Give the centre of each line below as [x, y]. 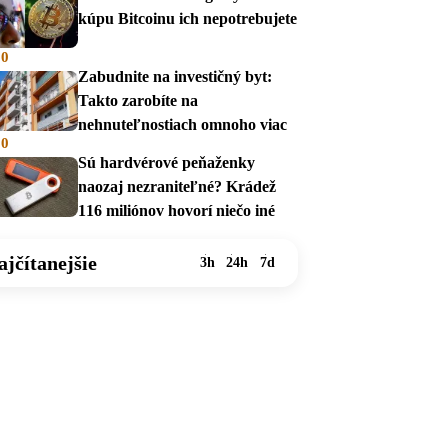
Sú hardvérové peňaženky [166, 163]
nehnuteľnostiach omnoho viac [182, 125]
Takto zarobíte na [138, 101]
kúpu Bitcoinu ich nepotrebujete [187, 18]
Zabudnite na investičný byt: [175, 77]
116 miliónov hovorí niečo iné [176, 211]
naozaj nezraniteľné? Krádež [177, 187]
